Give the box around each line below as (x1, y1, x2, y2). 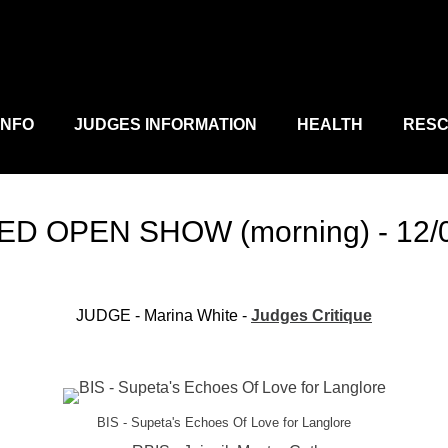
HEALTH (297, 116, 363, 133)
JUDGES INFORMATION (74, 116, 257, 133)
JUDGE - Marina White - (76, 307, 251, 324)
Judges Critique (251, 307, 372, 324)
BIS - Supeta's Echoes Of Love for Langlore (97, 415, 351, 430)
